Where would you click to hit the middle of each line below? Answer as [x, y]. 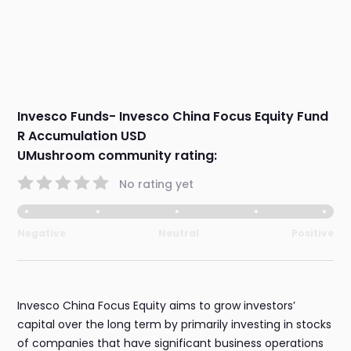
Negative [42, 233]
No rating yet [157, 184]
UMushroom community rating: [118, 156]
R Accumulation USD [82, 136]
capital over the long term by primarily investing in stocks [175, 325]
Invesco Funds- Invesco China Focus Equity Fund [173, 117]
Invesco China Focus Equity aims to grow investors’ [157, 306]
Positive [312, 233]
